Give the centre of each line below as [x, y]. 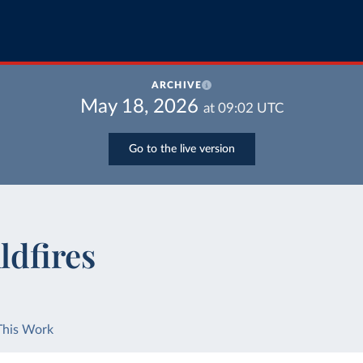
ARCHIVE [177, 85]
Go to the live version [181, 149]
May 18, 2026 [139, 107]
